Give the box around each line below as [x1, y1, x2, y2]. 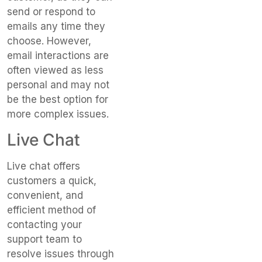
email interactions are [7, 50, 109, 62]
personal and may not [7, 79, 109, 91]
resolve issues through [7, 247, 114, 260]
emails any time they [7, 20, 105, 33]
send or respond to [7, 6, 95, 18]
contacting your [7, 218, 82, 230]
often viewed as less [7, 64, 104, 77]
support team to [7, 233, 82, 245]
